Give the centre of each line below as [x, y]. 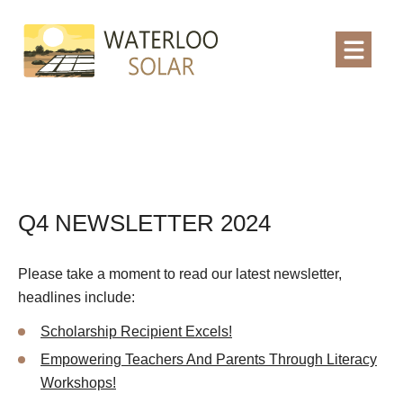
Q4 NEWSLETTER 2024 [144, 224]
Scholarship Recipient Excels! [136, 332]
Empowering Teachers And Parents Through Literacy [209, 360]
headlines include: [76, 298]
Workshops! [78, 383]
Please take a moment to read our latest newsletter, [180, 274]
